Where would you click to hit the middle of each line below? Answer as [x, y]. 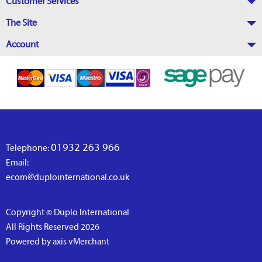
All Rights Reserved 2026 [53, 227]
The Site [21, 23]
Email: [17, 163]
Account [22, 45]
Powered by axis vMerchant [58, 242]
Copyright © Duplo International [68, 213]
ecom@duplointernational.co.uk [68, 177]
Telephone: [28, 148]
